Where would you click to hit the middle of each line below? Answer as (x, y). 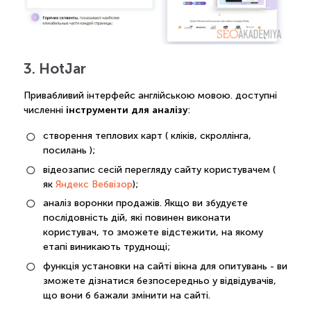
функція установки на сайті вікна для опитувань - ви (165, 266)
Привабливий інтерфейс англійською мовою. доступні (150, 96)
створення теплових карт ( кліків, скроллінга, (147, 136)
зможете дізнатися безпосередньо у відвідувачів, (159, 280)
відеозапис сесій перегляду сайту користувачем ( (159, 169)
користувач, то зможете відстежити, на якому (153, 233)
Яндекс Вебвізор (94, 184)
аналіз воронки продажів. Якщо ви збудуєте (145, 203)
